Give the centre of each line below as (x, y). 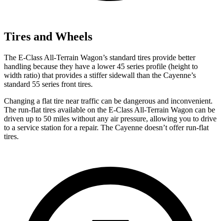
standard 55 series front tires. (48, 84)
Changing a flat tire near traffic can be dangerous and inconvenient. (108, 101)
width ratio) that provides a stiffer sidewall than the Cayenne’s (100, 75)
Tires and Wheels (48, 37)
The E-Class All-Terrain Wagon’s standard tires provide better (100, 58)
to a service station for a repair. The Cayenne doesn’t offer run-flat (106, 128)
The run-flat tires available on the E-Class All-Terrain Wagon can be (110, 110)
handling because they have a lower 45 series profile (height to (101, 67)
